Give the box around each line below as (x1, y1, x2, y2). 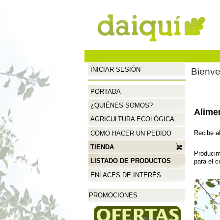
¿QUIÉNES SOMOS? (90, 101, 153, 109)
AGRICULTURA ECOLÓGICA (90, 115, 174, 123)
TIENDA (90, 143, 114, 151)
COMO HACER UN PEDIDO (90, 129, 171, 137)
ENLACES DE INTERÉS (90, 171, 161, 179)
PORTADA (90, 87, 121, 95)
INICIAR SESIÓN (90, 65, 140, 73)
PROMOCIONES (89, 191, 138, 199)
